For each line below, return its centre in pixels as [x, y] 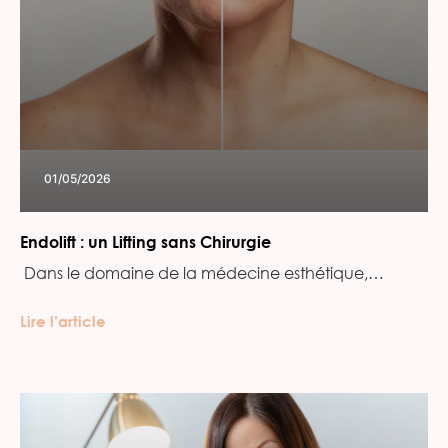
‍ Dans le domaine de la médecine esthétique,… [202, 272]
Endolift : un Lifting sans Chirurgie [145, 241]
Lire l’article [63, 320]
